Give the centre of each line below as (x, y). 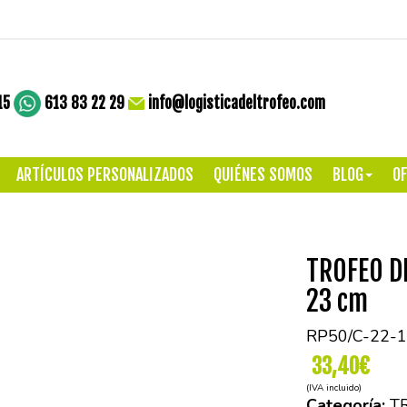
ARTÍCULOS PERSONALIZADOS (105, 175)
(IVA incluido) (333, 388)
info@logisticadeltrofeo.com (237, 103)
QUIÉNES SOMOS (263, 175)
